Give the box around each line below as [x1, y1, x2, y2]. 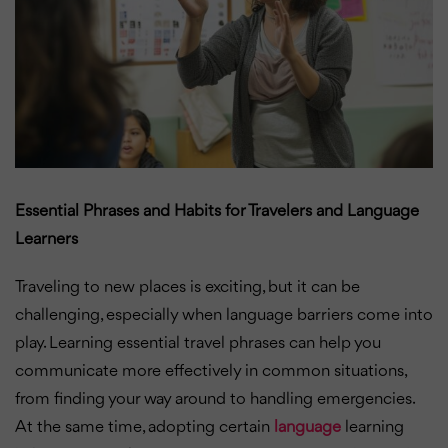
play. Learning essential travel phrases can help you [15, 334, 381, 352]
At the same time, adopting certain [15, 418, 274, 436]
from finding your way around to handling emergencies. [15, 390, 414, 408]
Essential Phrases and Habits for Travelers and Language [15, 202, 419, 220]
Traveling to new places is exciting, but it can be [15, 278, 360, 296]
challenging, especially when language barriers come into [15, 306, 433, 324]
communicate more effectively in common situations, [15, 362, 406, 380]
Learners [15, 230, 78, 248]
